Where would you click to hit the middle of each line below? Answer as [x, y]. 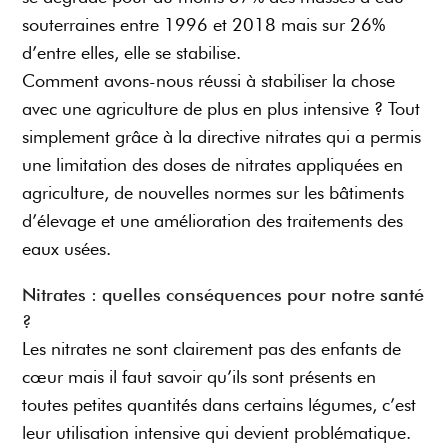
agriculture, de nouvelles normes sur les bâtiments [213, 192]
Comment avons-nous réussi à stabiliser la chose [209, 80]
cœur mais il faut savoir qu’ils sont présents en [199, 376]
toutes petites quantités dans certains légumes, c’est [219, 404]
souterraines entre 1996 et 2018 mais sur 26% [204, 24]
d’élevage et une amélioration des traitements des [213, 220]
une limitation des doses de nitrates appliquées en [213, 164]
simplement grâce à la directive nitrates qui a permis [222, 136]
